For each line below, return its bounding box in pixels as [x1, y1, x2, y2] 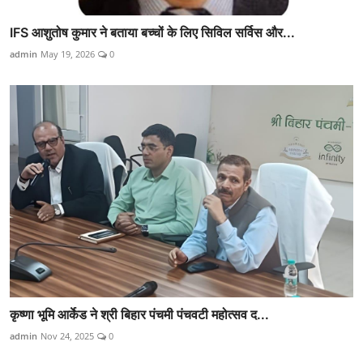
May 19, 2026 [41, 47, 95, 60]
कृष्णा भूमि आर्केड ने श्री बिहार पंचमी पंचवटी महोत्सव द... [10, 306, 269, 323]
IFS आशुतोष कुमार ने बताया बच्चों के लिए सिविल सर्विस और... [10, 23, 295, 41]
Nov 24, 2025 [41, 330, 94, 343]
